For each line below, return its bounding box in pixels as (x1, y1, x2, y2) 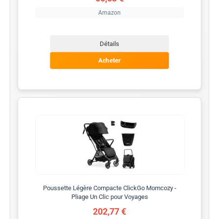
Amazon (98, 9, 121, 16)
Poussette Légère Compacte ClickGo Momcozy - (43, 184, 176, 192)
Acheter (98, 56, 121, 65)
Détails (100, 40, 119, 47)
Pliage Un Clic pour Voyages (71, 193, 148, 200)
